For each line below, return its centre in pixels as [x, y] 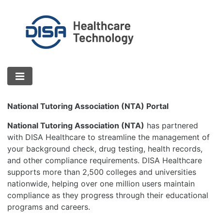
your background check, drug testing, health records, [105, 149]
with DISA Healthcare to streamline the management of [108, 137]
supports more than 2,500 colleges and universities [102, 172]
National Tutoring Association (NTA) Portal [88, 106]
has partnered [171, 125]
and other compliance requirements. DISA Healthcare [105, 160]
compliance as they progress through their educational [108, 195]
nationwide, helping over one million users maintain [101, 184]
